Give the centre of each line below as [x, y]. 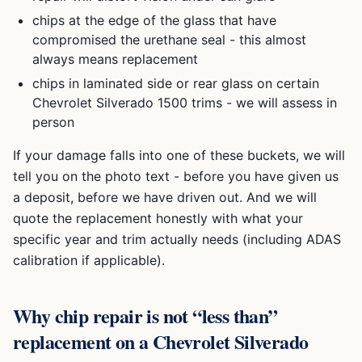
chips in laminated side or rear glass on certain [176, 83]
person [53, 122]
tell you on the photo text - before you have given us [176, 176]
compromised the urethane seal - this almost [169, 40]
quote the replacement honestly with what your [158, 218]
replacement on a [83, 341]
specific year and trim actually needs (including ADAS [177, 239]
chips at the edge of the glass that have [154, 20]
